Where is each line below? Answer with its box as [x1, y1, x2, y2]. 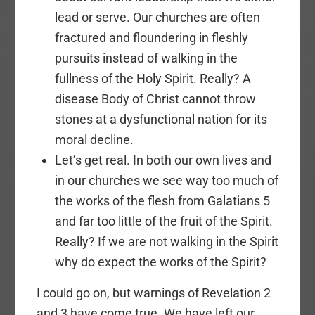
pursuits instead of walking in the [54, 51, 238, 66]
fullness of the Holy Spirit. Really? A [54, 71, 251, 86]
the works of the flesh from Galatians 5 [54, 193, 270, 209]
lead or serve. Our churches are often [54, 10, 260, 25]
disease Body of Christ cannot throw [54, 91, 256, 107]
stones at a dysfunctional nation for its [54, 112, 267, 127]
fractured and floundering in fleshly [54, 30, 248, 46]
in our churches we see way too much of [54, 173, 278, 188]
